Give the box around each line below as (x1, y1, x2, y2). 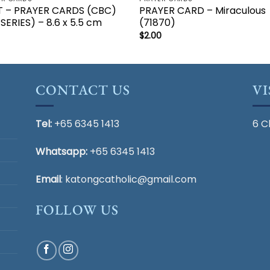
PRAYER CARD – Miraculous (139, 4, 266, 18)
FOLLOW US (36, 200, 119, 219)
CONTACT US (36, 80, 131, 99)
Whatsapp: (36, 145, 87, 159)
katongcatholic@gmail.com (65, 172, 196, 186)
